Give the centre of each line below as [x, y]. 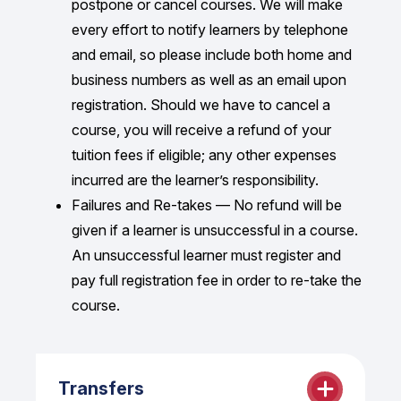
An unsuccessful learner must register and [206, 255]
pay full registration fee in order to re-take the [217, 280]
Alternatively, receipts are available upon [188, 11]
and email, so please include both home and [212, 54]
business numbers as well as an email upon [209, 79]
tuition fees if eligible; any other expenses [204, 154]
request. [84, 36]
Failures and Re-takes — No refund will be [207, 205]
